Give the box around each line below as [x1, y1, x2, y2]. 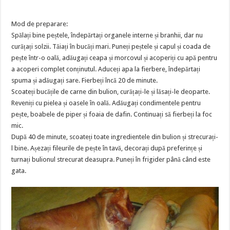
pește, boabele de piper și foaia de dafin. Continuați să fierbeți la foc [11, 110, 213, 118]
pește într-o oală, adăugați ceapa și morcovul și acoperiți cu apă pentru [11, 54, 218, 62]
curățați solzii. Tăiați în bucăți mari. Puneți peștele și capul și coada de [11, 43, 211, 50]
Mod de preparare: [11, 20, 68, 28]
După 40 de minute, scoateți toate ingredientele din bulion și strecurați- [11, 133, 219, 141]
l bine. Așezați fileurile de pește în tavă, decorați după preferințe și [11, 144, 203, 152]
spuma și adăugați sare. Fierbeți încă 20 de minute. [11, 76, 158, 84]
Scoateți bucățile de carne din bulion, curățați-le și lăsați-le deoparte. [11, 88, 210, 95]
